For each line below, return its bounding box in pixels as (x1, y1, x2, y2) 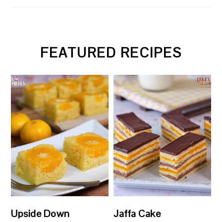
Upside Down (11, 207, 70, 221)
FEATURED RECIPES (40, 44, 182, 61)
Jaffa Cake (113, 207, 161, 221)
